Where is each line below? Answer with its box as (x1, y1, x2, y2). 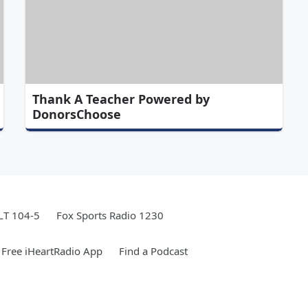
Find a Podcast (119, 243, 188, 258)
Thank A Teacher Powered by (32, 90, 210, 107)
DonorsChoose (32, 105, 122, 122)
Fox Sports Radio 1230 (56, 208, 164, 222)
